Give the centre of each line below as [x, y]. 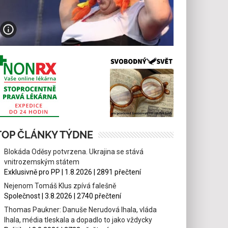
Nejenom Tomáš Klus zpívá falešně [60, 186]
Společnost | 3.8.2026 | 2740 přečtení [63, 196]
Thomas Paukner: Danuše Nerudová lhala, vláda [81, 209]
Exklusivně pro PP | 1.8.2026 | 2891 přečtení [73, 172]
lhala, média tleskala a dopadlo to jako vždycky [78, 220]
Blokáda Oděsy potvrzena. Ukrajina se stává [74, 151]
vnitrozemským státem [42, 162]
